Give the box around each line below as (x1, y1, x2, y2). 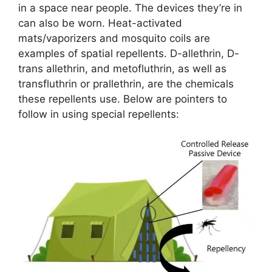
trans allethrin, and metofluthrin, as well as (18, 63, 226, 75)
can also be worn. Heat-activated (18, 17, 182, 29)
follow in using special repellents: (18, 108, 179, 120)
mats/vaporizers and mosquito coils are (18, 32, 210, 44)
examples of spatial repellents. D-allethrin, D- (18, 47, 239, 59)
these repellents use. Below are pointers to (18, 93, 227, 105)
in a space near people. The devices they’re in (18, 2, 242, 14)
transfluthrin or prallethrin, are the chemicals (18, 78, 234, 90)
